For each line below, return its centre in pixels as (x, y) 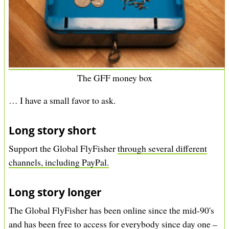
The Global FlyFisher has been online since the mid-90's (111, 210)
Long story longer (55, 192)
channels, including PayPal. (59, 162)
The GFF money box (114, 77)
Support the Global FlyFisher (63, 148)
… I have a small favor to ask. (62, 100)
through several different (162, 148)
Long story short (52, 131)
